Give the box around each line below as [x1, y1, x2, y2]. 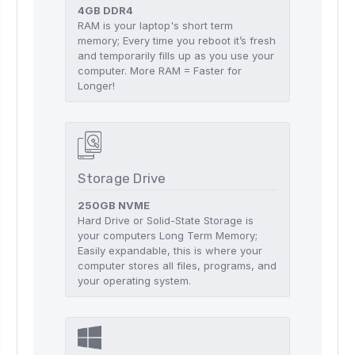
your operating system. [78, 273, 192, 287]
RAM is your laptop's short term [78, 19, 234, 32]
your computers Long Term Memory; [78, 228, 258, 242]
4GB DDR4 [78, 4, 134, 17]
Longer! [78, 79, 116, 93]
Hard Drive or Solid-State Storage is [78, 213, 254, 227]
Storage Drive [78, 170, 166, 186]
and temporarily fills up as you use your [78, 49, 275, 63]
